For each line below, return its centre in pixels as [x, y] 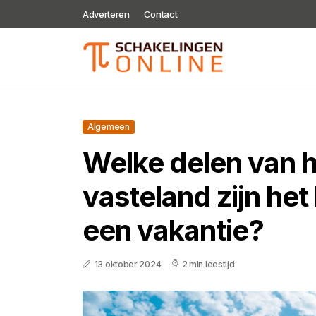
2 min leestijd [208, 264]
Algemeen [109, 127]
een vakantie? [173, 230]
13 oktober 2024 [128, 264]
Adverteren [106, 14]
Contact [160, 14]
